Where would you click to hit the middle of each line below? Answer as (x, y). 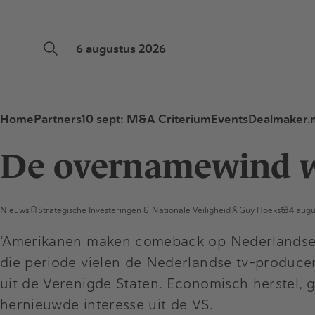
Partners (58, 119)
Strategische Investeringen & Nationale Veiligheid (134, 210)
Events (230, 119)
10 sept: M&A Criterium (146, 119)
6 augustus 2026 (121, 49)
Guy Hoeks (260, 210)
